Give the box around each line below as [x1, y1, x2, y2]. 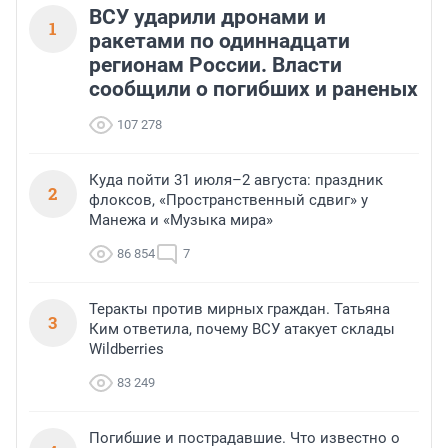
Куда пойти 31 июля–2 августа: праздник [89, 171, 383, 190]
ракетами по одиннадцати [89, 29, 350, 54]
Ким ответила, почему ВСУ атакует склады [89, 320, 395, 339]
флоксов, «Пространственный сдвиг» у [89, 191, 368, 210]
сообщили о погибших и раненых [89, 77, 418, 102]
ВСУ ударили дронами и [89, 5, 326, 30]
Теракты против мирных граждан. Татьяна [89, 300, 390, 319]
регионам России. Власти [89, 53, 342, 78]
